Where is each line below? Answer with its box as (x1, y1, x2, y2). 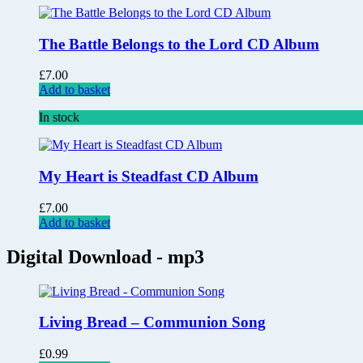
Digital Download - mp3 (6, 246, 204, 267)
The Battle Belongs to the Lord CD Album (39, 35, 319, 53)
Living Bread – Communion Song (39, 314, 266, 331)
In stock (39, 110, 79, 125)
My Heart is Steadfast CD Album (39, 168, 258, 186)
